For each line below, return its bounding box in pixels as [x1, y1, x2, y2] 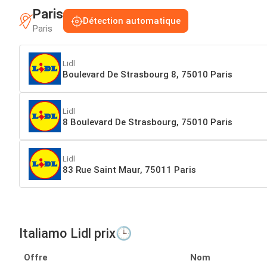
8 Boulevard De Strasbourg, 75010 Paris [63, 116, 232, 128]
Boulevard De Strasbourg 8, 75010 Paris [63, 69, 232, 80]
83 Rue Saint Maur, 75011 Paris [63, 164, 196, 175]
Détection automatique [83, 15, 181, 27]
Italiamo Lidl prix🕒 [19, 226, 132, 241]
